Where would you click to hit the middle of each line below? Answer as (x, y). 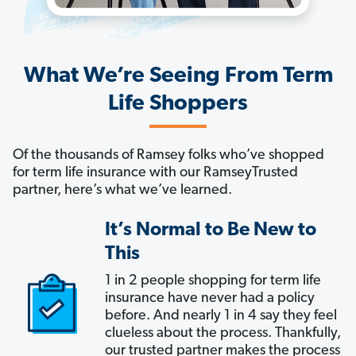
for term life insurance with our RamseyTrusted (155, 172)
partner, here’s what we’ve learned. (122, 190)
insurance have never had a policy (210, 298)
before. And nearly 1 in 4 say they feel (221, 315)
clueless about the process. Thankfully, (223, 333)
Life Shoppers (178, 104)
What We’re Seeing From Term (178, 76)
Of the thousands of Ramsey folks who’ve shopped (168, 155)
